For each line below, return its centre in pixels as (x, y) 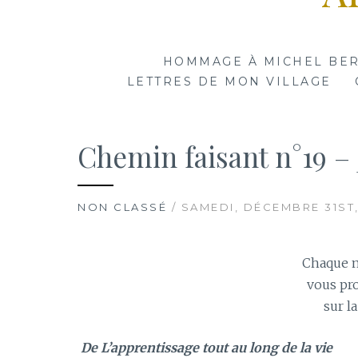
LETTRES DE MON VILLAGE (229, 82)
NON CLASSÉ (122, 207)
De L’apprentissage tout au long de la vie (205, 348)
